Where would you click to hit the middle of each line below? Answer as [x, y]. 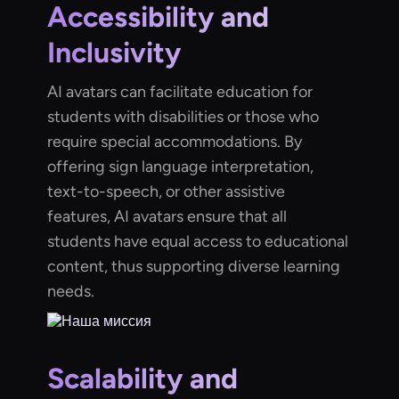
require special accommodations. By [175, 142]
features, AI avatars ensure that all [167, 217]
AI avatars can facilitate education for [180, 92]
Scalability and [143, 379]
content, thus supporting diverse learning [194, 267]
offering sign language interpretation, [181, 167]
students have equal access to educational [198, 242]
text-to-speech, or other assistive [167, 192]
